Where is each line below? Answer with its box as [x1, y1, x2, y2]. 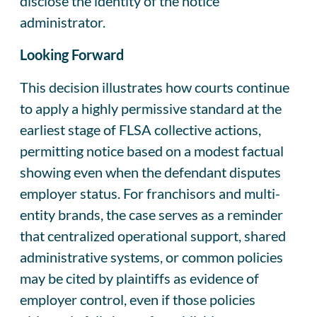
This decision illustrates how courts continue [20, 78, 289, 96]
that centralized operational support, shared [20, 226, 286, 244]
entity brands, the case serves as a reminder [20, 205, 283, 223]
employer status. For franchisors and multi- [20, 184, 280, 202]
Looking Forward [20, 45, 124, 63]
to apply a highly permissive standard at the [20, 99, 282, 117]
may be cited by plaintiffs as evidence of [20, 269, 259, 287]
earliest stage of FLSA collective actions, [20, 120, 261, 138]
